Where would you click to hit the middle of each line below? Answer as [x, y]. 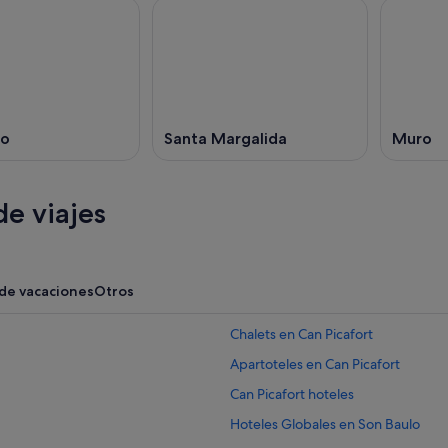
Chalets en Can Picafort [301, 334]
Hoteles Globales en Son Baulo [325, 424]
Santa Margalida [225, 139]
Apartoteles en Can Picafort [315, 364]
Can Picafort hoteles [292, 394]
